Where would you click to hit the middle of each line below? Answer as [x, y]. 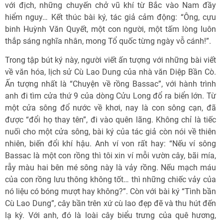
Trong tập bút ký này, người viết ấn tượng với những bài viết [111, 60]
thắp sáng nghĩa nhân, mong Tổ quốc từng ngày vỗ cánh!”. [108, 41]
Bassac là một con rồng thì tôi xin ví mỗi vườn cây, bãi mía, [111, 155]
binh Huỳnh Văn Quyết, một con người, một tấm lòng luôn [111, 29]
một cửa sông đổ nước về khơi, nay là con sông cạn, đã [111, 108]
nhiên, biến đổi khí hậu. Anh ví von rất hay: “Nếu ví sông [111, 143]
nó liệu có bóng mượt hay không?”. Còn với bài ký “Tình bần [111, 191]
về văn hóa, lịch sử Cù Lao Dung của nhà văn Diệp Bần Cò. [111, 72]
